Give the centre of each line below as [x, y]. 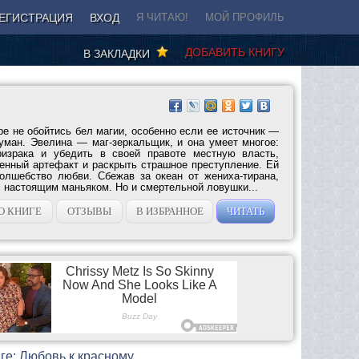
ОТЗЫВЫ [90, 211]
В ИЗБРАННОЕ [169, 211]
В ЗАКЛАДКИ [120, 53]
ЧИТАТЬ [246, 211]
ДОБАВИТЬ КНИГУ [235, 52]
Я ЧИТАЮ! [162, 17]
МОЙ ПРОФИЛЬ [245, 17]
